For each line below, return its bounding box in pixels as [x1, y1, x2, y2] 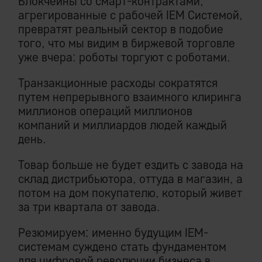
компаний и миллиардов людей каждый [18, 118, 227, 133]
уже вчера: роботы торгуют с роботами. [18, 50, 230, 65]
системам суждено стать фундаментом [18, 239, 226, 254]
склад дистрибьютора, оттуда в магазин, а [18, 171, 243, 187]
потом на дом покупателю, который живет [18, 185, 242, 201]
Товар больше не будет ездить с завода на [18, 157, 243, 173]
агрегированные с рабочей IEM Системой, [18, 8, 243, 23]
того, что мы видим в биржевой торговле [18, 36, 235, 51]
